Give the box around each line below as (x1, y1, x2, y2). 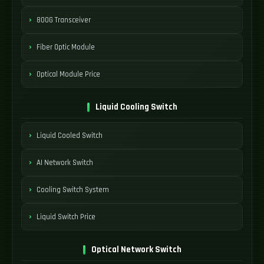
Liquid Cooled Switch (37, 130, 103, 140)
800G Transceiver (37, 15, 91, 25)
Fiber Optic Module (37, 42, 95, 52)
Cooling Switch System (37, 184, 109, 194)
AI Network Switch (37, 157, 93, 167)
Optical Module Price (37, 69, 100, 79)
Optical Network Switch (91, 244, 181, 255)
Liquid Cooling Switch (95, 101, 177, 113)
